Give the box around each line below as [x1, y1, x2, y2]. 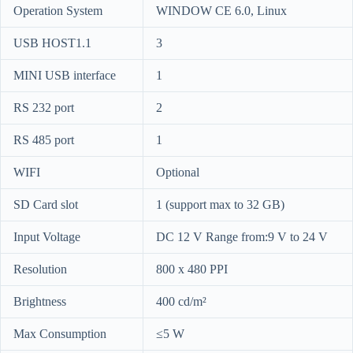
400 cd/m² [156, 295, 206, 309]
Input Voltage [13, 230, 80, 244]
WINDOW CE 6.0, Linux [156, 4, 287, 18]
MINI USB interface [13, 69, 116, 83]
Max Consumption [13, 327, 106, 341]
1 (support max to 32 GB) [156, 198, 284, 212]
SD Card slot [13, 198, 78, 212]
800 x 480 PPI [156, 262, 228, 277]
